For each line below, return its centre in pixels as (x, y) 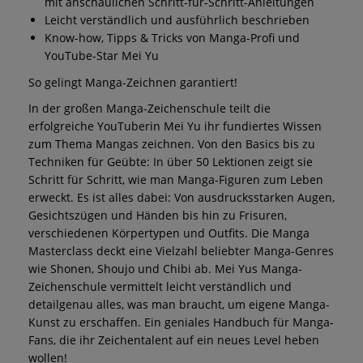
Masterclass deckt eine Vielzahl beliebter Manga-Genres (181, 250)
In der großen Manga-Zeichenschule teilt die (149, 108)
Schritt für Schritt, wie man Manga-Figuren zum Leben (176, 179)
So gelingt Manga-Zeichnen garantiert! (133, 82)
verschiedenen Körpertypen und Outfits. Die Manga (169, 233)
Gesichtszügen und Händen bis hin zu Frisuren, (158, 215)
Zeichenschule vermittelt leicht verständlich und (160, 286)
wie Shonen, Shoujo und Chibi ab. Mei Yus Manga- (165, 268)
